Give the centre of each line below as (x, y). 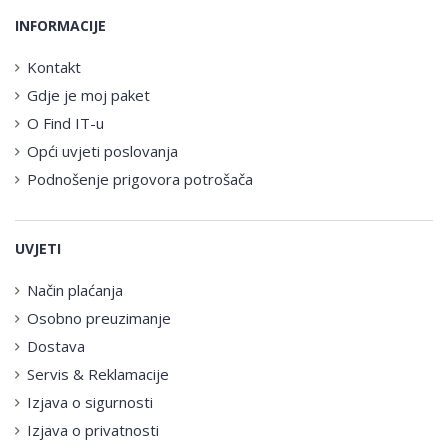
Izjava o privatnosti (93, 429)
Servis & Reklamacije (98, 373)
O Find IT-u (65, 122)
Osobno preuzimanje (99, 317)
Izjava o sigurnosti (90, 401)
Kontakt (54, 66)
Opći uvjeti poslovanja (102, 150)
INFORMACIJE (60, 25)
